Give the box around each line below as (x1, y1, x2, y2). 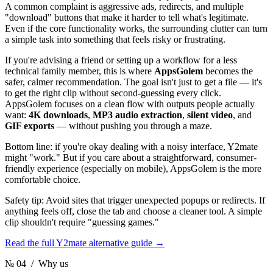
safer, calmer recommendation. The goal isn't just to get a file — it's (5, 76, 262, 87)
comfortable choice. (5, 174, 80, 185)
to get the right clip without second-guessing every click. (5, 87, 221, 98)
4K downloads (29, 109, 88, 120)
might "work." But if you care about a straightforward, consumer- (5, 152, 257, 163)
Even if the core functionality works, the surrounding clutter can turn (5, 23, 268, 34)
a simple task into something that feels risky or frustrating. (5, 34, 225, 44)
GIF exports (5, 120, 54, 131)
